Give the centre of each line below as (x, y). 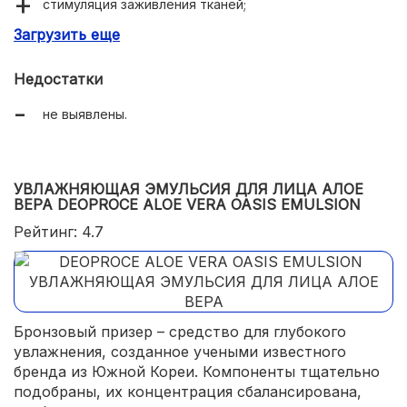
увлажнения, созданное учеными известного (180, 352)
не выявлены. (85, 114)
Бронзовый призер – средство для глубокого (180, 332)
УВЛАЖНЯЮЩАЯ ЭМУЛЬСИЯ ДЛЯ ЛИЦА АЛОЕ (189, 189)
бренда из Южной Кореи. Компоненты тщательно (197, 372)
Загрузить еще (67, 35)
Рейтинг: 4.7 (59, 232)
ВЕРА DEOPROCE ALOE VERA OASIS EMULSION (187, 204)
